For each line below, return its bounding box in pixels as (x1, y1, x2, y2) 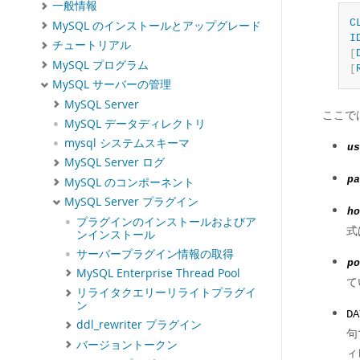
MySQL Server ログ (64, 155, 165, 170)
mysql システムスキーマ (64, 136, 190, 151)
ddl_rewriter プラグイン (76, 317, 202, 333)
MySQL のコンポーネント (64, 174, 194, 190)
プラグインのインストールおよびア (76, 214, 256, 229)
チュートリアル (52, 38, 131, 53)
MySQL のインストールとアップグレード (52, 18, 261, 33)
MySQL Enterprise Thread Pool (76, 265, 240, 280)
